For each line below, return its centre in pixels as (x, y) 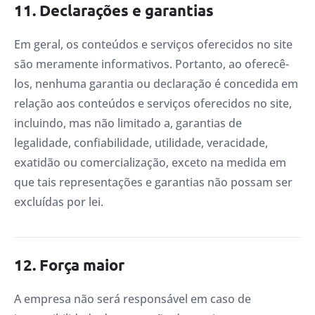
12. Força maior (69, 265)
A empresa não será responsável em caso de (133, 299)
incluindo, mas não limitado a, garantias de (128, 123)
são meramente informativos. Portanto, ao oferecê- (152, 64)
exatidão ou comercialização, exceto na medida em (150, 162)
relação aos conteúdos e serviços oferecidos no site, (153, 103)
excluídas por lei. (59, 201)
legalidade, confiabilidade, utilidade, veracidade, (141, 142)
